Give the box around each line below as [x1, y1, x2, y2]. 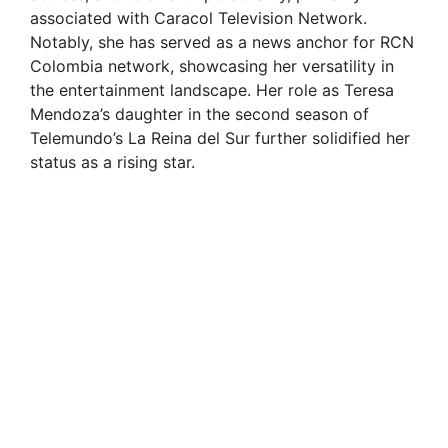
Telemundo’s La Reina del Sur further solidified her [30, 128, 410, 149]
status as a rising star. [30, 152, 195, 173]
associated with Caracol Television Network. [30, 8, 367, 29]
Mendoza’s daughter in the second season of [30, 104, 369, 125]
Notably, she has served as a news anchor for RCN [30, 32, 414, 53]
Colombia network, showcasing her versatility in [30, 56, 394, 77]
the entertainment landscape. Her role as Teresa [30, 80, 394, 101]
